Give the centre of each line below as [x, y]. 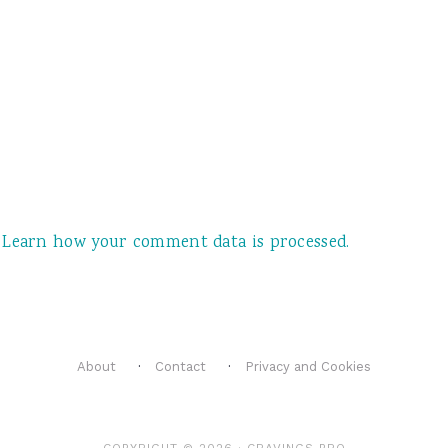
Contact [180, 366]
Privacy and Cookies [308, 366]
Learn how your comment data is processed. [176, 243]
